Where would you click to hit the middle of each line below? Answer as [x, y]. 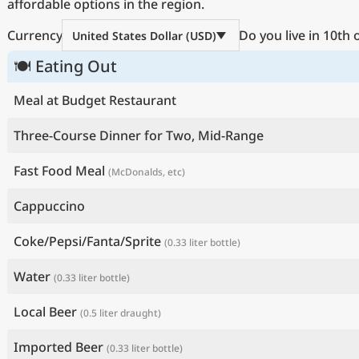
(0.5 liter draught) [121, 313]
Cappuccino [49, 206]
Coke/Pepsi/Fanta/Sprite [87, 241]
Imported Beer [58, 347]
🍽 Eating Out [65, 66]
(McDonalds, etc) [147, 172]
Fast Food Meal [59, 171]
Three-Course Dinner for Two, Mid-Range [139, 135]
